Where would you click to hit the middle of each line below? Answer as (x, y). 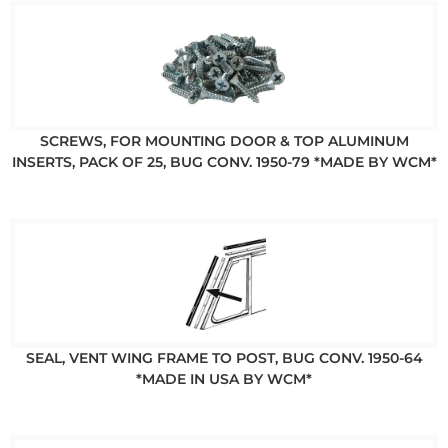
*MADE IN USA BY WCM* (224, 378)
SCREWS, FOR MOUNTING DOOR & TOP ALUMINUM (224, 140)
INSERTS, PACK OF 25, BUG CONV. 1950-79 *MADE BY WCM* (224, 161)
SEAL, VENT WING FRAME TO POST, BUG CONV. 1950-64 (224, 357)
